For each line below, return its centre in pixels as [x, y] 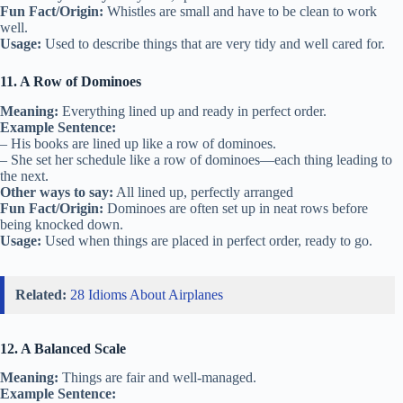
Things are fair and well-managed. [157, 378]
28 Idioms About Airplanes [147, 294]
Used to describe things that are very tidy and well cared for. [213, 43]
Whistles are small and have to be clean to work [240, 11]
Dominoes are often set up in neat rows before [236, 208]
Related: [41, 294]
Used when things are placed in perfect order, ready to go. [207, 240]
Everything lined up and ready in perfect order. [193, 111]
